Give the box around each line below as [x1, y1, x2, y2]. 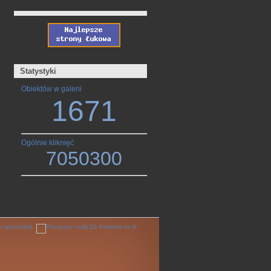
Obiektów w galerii [21, 85, 82, 93]
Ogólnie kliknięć [21, 139, 74, 147]
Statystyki [20, 66, 57, 76]
